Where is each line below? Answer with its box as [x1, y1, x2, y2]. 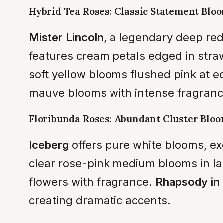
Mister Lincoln [29, 30, 104, 44]
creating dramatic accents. [29, 193, 171, 207]
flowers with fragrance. [29, 175, 155, 188]
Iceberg [29, 138, 69, 151]
